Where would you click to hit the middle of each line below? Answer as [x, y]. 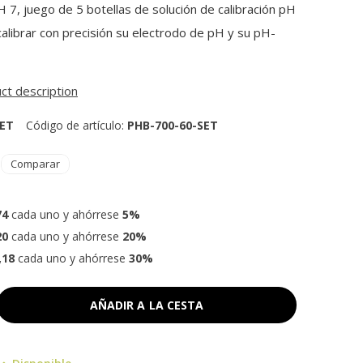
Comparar [35, 164]
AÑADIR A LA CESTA [147, 305]
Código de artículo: [77, 125]
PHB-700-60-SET [173, 125]
